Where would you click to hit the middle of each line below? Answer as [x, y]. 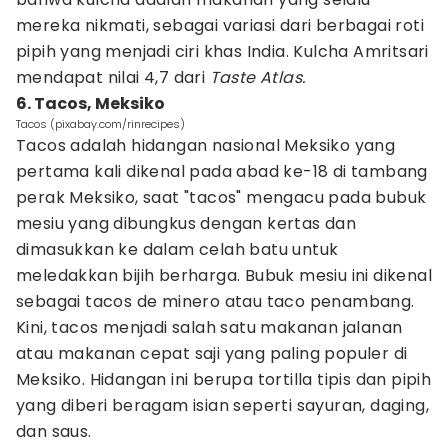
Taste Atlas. [257, 77]
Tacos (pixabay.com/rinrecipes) [100, 124]
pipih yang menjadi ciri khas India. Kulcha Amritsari [222, 51]
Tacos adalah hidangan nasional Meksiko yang [206, 145]
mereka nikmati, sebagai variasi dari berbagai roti [220, 25]
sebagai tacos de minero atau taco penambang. [215, 301]
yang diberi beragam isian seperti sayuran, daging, [222, 405]
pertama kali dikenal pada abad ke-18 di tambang [222, 171]
